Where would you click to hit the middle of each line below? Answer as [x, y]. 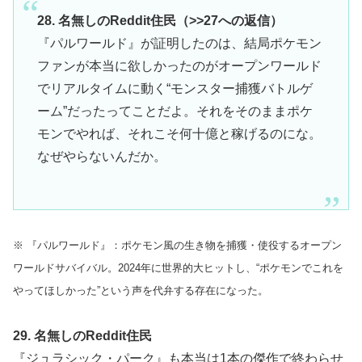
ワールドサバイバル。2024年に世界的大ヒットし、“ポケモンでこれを [178, 268]
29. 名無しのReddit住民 [82, 335]
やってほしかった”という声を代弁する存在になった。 [141, 291]
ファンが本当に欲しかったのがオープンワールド [179, 66]
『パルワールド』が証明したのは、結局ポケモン [179, 44]
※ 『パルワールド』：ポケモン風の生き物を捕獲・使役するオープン [177, 246]
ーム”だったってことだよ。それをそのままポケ [175, 112]
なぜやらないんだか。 [101, 157]
